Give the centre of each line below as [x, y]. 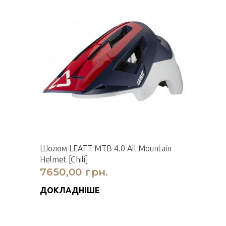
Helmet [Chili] [64, 159]
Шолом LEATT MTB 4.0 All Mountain [106, 148]
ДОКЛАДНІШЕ [70, 190]
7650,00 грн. [74, 172]
